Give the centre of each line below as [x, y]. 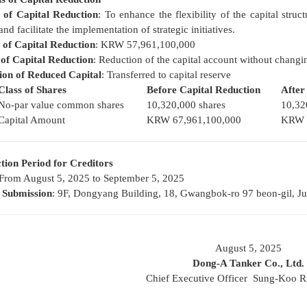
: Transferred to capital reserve [166, 75]
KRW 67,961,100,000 [194, 120]
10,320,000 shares [186, 105]
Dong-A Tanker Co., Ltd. [249, 263]
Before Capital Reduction [203, 90]
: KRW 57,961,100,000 [145, 45]
